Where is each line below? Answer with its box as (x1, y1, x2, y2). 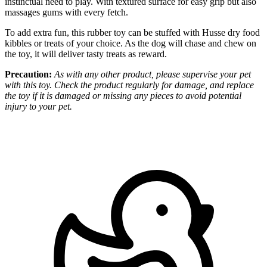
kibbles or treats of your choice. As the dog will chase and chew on (5, 38, 256, 49)
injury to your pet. (5, 101, 72, 112)
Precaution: (5, 69, 52, 80)
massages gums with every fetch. (5, 7, 128, 18)
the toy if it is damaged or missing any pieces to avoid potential (5, 91, 241, 101)
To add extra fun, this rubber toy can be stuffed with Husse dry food (5, 27, 260, 38)
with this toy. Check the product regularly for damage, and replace (5, 80, 254, 91)
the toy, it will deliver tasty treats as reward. (5, 49, 167, 60)
